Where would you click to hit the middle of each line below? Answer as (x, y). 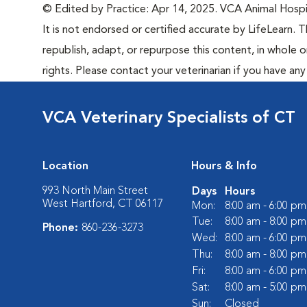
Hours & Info (224, 167)
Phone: (62, 228)
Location (65, 167)
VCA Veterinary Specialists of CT (169, 119)
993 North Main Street (95, 191)
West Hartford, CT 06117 (103, 204)
